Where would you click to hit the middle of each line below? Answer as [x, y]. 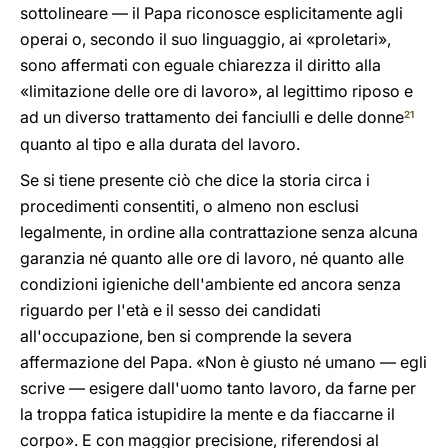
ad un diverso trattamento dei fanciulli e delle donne [212, 117]
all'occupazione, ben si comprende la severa [186, 336]
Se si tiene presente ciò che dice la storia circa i [195, 180]
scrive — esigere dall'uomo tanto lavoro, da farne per [218, 388]
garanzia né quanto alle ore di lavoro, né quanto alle [212, 258]
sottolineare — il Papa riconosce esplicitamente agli [211, 13]
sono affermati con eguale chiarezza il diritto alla [200, 65]
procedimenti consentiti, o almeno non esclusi [189, 206]
